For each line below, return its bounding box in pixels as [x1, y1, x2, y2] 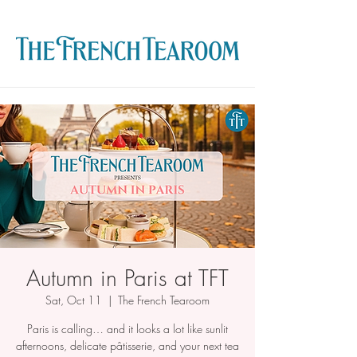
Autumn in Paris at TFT [26, 263, 229, 292]
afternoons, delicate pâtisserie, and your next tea [16, 338, 239, 353]
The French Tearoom [118, 292, 210, 308]
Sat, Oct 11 [45, 292, 102, 308]
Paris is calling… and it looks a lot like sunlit [27, 321, 228, 336]
